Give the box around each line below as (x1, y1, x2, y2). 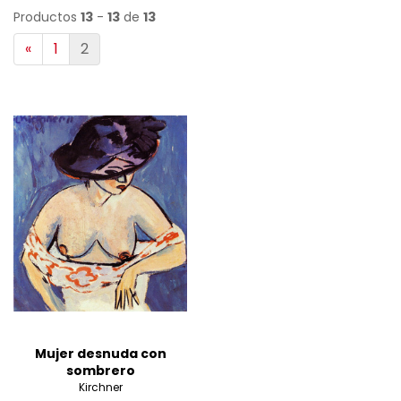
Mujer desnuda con (34, 345, 166, 363)
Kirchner (78, 380, 123, 395)
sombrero (65, 362, 135, 380)
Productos (13, 8, 81, 26)
